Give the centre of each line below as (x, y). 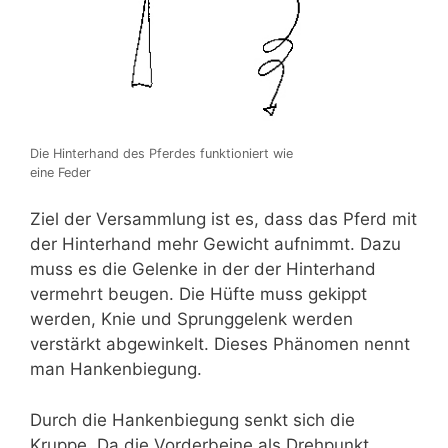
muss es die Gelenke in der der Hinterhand (203, 269)
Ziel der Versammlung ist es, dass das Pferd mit (223, 219)
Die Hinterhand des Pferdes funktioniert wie (161, 153)
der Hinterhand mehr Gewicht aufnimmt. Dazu (215, 244)
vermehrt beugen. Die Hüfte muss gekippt (198, 294)
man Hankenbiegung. (116, 369)
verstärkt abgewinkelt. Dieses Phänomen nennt (220, 344)
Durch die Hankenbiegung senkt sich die (192, 419)
